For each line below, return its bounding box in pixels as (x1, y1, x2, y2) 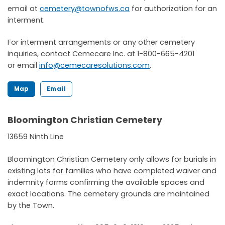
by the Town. (8, 200, 54, 210)
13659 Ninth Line (8, 131, 64, 142)
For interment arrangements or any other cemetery (8, 37, 195, 48)
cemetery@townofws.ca (40, 3, 130, 14)
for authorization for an (130, 3, 217, 14)
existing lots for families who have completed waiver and (8, 165, 216, 176)
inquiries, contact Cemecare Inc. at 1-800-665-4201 (8, 49, 194, 59)
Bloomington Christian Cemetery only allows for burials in (8, 154, 216, 164)
